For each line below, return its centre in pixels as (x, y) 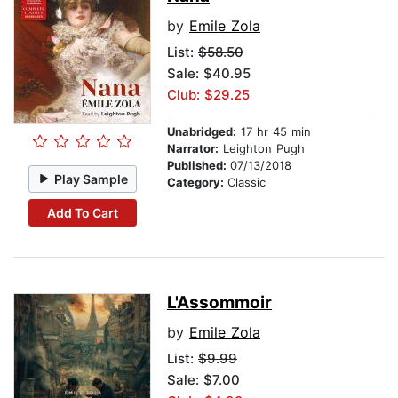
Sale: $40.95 (209, 74)
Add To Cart (82, 212)
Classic (247, 183)
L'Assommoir (219, 303)
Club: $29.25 (208, 95)
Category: (197, 183)
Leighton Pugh (262, 149)
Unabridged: (202, 132)
